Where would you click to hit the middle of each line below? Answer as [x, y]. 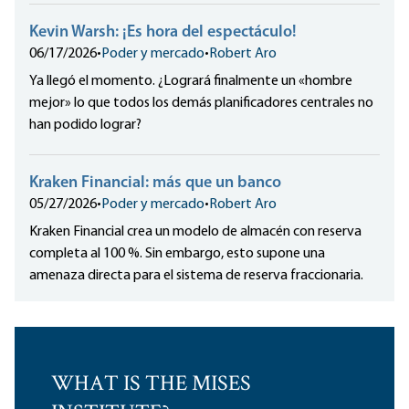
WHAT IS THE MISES [151, 385]
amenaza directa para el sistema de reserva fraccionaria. [196, 276]
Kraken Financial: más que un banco [155, 184]
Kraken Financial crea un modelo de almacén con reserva [195, 232]
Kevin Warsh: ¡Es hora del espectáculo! [163, 33]
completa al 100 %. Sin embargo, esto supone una [177, 254]
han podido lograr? [85, 126]
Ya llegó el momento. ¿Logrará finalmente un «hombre [191, 82]
